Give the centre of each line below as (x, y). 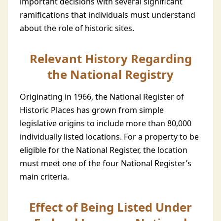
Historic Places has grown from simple (92, 110)
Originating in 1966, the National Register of (102, 97)
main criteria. (44, 177)
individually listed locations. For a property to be (109, 137)
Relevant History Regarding (110, 58)
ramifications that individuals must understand (108, 15)
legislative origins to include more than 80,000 (106, 123)
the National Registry (110, 74)
